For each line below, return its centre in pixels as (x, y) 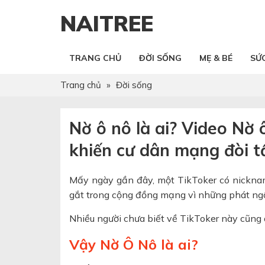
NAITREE (107, 23)
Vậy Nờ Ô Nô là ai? (134, 244)
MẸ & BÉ (216, 58)
